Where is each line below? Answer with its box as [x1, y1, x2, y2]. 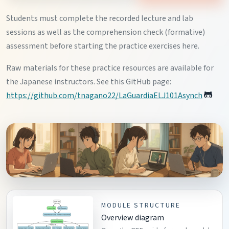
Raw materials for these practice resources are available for [6, 62, 214, 74]
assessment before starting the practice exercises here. [6, 40, 199, 52]
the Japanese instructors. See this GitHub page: [6, 76, 171, 88]
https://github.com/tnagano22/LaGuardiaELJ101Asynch [6, 90, 202, 102]
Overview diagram [101, 212, 164, 224]
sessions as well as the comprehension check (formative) [6, 27, 205, 38]
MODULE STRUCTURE [101, 200, 181, 211]
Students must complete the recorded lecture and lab [6, 13, 193, 25]
